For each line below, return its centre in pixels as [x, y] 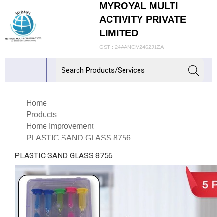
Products [41, 114]
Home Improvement [60, 126]
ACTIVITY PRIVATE [142, 19]
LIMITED [118, 33]
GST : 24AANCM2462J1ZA [131, 47]
